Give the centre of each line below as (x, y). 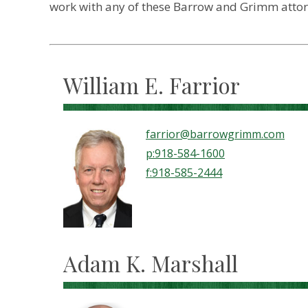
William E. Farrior (152, 85)
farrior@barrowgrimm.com (215, 134)
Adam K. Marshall (151, 263)
